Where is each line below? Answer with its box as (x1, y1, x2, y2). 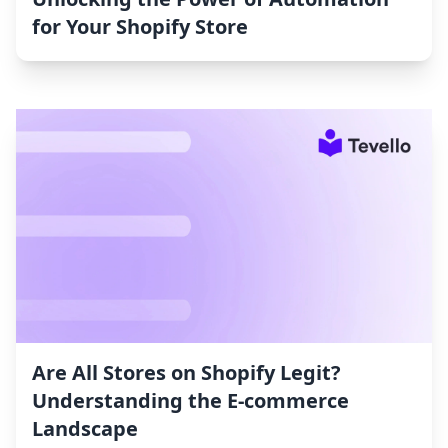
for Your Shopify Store (32, 13, 248, 41)
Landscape (32, 415, 138, 443)
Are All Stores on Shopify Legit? (32, 359, 341, 387)
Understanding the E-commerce (32, 387, 349, 415)
